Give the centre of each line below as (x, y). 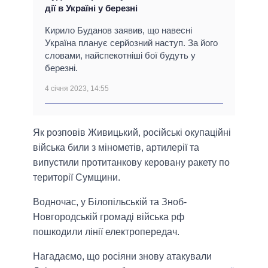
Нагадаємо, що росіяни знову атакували (122, 257)
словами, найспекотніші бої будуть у (120, 56)
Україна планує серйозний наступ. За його (131, 43)
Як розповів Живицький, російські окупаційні (132, 133)
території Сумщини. (77, 178)
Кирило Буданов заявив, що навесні (118, 31)
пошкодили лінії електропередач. (106, 232)
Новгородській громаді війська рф (109, 217)
